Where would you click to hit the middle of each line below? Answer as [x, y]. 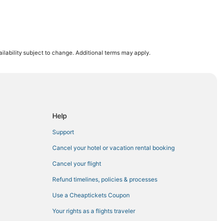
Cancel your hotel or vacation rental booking [113, 148]
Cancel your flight [77, 164]
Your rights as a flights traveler [94, 211]
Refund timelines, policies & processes [105, 180]
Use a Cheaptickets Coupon [91, 195]
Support [63, 132]
